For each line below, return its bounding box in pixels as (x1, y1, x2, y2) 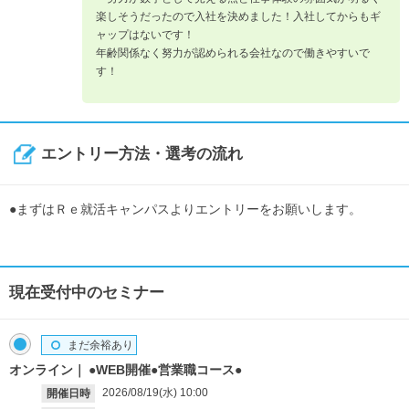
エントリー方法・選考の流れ (41, 144, 243, 163)
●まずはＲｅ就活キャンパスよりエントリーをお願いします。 (9, 201, 362, 216)
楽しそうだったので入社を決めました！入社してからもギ (96, 9, 381, 23)
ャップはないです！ (96, 27, 194, 41)
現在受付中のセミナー (9, 283, 164, 301)
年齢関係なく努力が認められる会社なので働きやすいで (96, 46, 370, 59)
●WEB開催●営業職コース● (89, 362, 242, 377)
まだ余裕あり (67, 338, 133, 351)
